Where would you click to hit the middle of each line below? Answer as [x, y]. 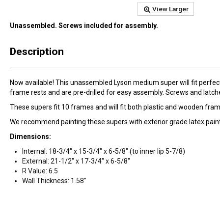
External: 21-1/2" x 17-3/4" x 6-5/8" [76, 161]
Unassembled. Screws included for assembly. [84, 26]
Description [37, 52]
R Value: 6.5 [40, 171]
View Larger [171, 9]
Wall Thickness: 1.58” [54, 180]
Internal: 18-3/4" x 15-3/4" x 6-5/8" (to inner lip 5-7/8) [104, 151]
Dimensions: [30, 136]
